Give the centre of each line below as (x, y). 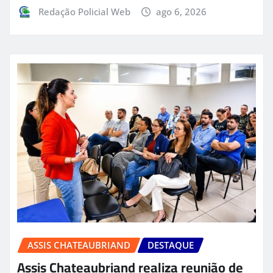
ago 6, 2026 (182, 11)
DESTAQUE (171, 245)
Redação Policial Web (84, 11)
